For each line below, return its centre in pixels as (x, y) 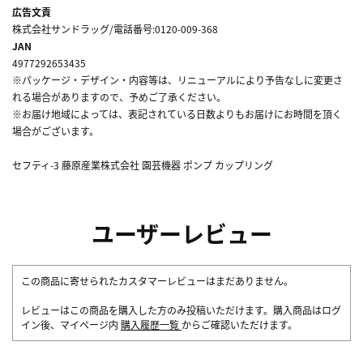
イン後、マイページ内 (71, 324)
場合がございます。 (56, 130)
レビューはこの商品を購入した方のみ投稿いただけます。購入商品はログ (181, 310)
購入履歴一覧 (151, 324)
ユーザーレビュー (181, 233)
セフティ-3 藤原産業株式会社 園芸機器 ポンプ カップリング (143, 164)
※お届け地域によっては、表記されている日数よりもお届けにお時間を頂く (177, 113)
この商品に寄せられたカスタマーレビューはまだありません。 (157, 280)
